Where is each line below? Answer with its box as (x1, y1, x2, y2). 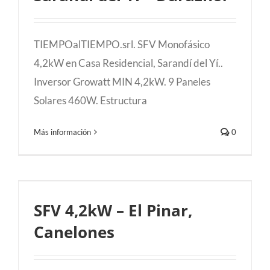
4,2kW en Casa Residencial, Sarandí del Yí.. (34, 57, 223, 70)
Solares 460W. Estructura (34, 94, 147, 107)
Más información (34, 127, 91, 137)
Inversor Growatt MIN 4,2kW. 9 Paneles (34, 75, 210, 89)
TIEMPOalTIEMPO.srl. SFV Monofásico (34, 38, 210, 51)
